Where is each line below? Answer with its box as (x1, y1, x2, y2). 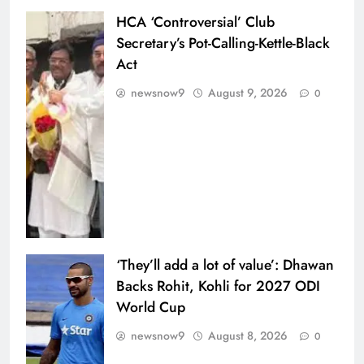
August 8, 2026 (208, 327, 288, 344)
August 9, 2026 (208, 84, 288, 101)
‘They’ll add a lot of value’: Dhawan (116, 254, 334, 276)
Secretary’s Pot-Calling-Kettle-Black (116, 32, 330, 54)
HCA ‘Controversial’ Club (116, 11, 275, 32)
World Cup (116, 297, 185, 318)
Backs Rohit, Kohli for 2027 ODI (116, 275, 320, 297)
